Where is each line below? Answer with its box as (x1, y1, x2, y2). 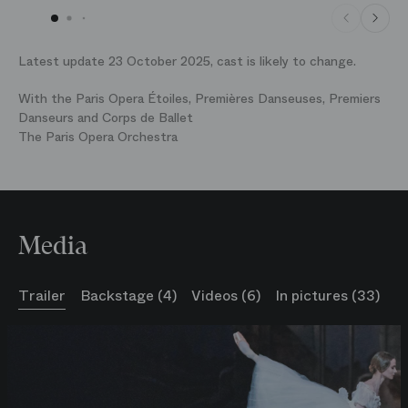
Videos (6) (191, 285, 260, 306)
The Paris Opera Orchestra (18, 127, 178, 146)
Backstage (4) (80, 285, 177, 306)
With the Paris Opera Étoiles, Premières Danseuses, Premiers (18, 89, 381, 107)
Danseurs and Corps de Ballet (18, 108, 193, 127)
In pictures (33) (275, 285, 380, 306)
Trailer (18, 285, 66, 306)
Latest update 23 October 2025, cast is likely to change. (18, 52, 356, 70)
